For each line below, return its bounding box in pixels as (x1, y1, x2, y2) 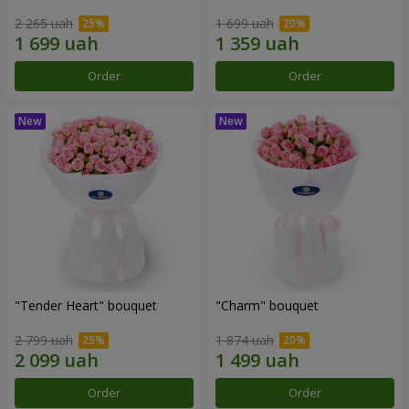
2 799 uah (15, 331, 73, 350)
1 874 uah (215, 331, 274, 350)
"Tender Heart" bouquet (15, 296, 157, 314)
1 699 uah (215, 14, 274, 32)
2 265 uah (15, 14, 73, 32)
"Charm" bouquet (215, 296, 319, 314)
